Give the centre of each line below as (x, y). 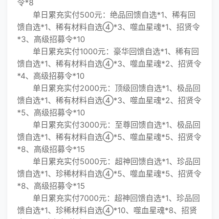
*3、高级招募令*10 (51, 39)
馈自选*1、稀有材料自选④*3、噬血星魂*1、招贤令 (109, 27)
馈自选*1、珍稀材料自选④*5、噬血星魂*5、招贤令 (109, 174)
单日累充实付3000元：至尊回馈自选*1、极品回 (109, 125)
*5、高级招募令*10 (51, 112)
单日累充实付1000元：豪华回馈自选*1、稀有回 (108, 51)
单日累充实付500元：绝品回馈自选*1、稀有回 (106, 15)
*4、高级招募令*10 (51, 76)
